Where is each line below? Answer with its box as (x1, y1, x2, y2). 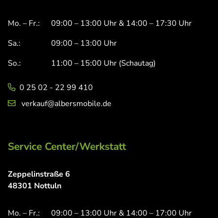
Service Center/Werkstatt (8, 140, 126, 154)
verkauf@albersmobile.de (21, 98, 111, 109)
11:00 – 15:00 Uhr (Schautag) (51, 58, 156, 69)
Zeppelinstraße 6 (8, 169, 70, 180)
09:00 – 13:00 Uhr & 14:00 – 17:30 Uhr (51, 18, 192, 29)
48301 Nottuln (8, 181, 61, 192)
